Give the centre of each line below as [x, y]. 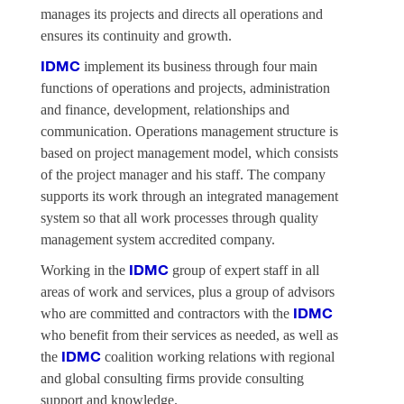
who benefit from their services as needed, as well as [189, 335]
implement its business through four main [199, 67]
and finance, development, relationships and [165, 110]
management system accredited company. [158, 240]
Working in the [85, 271]
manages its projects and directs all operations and [182, 14]
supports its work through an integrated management [189, 197]
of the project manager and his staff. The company [183, 175]
